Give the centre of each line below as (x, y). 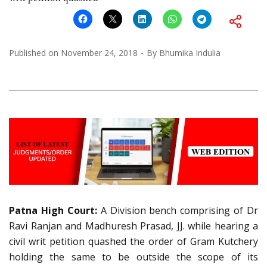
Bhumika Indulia (190, 52)
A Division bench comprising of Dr (177, 210)
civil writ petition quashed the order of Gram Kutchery (133, 241)
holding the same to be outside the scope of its (133, 257)
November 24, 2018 (99, 52)
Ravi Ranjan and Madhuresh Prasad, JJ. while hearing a (133, 226)
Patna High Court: (53, 210)
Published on (35, 52)
